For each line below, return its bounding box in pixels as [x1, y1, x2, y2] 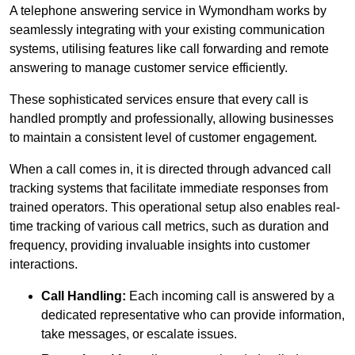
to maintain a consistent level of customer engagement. [10, 130, 317, 144]
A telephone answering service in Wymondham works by [10, 3, 326, 17]
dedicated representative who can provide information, [41, 307, 345, 322]
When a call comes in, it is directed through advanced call [10, 162, 331, 176]
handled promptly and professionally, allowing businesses [10, 111, 334, 125]
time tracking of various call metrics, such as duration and [10, 219, 329, 233]
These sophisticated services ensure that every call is [10, 92, 308, 106]
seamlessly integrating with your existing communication [10, 22, 325, 36]
